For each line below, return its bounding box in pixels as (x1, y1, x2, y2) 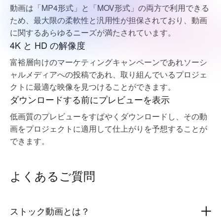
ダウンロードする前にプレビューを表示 (10, 93, 170, 106)
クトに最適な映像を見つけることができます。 (10, 81, 176, 92)
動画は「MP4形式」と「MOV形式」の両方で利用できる (10, 2, 209, 13)
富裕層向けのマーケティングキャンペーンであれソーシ (10, 56, 207, 68)
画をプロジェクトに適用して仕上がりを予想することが (10, 123, 207, 134)
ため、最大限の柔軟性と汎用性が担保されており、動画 (10, 14, 207, 26)
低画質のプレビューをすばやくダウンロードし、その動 (10, 110, 207, 122)
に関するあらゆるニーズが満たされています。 (10, 27, 176, 38)
